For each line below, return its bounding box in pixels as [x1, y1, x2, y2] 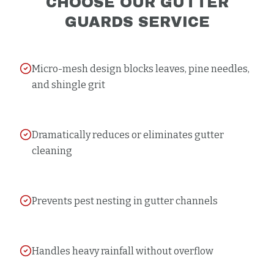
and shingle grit [32, 79, 105, 91]
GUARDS [64, 14, 133, 30]
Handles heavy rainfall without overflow [32, 245, 213, 257]
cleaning [32, 145, 72, 157]
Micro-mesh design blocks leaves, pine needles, [32, 63, 250, 75]
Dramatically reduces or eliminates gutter [32, 129, 224, 141]
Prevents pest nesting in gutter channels [32, 195, 218, 207]
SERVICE [133, 14, 210, 30]
